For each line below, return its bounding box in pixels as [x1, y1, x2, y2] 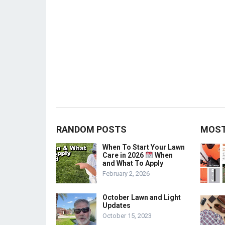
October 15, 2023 [102, 212, 152, 219]
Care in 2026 [102, 151, 145, 159]
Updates [102, 201, 131, 209]
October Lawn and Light [102, 193, 181, 201]
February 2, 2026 [102, 170, 150, 177]
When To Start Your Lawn [102, 143, 185, 151]
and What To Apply [102, 159, 163, 167]
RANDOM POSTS [56, 124, 127, 135]
